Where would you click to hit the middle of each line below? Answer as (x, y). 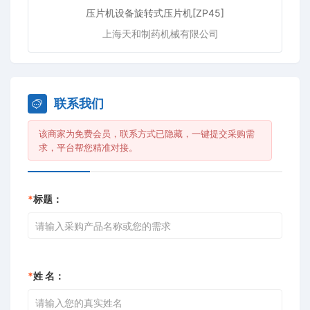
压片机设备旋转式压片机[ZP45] (155, 13)
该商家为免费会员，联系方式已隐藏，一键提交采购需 (147, 134)
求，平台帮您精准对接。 (88, 147)
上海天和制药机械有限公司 (160, 34)
